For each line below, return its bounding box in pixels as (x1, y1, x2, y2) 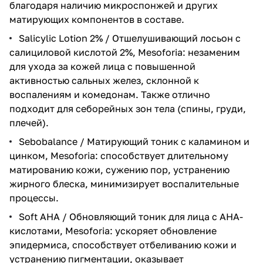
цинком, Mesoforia (9, 149, 95, 161)
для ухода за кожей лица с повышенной (9, 60, 195, 72)
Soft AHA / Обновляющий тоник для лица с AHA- (19, 210, 243, 222)
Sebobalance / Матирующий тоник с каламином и (19, 135, 249, 147)
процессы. (9, 191, 59, 204)
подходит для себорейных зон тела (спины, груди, (9, 102, 246, 114)
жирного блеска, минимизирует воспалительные (9, 177, 239, 190)
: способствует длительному (95, 149, 228, 161)
